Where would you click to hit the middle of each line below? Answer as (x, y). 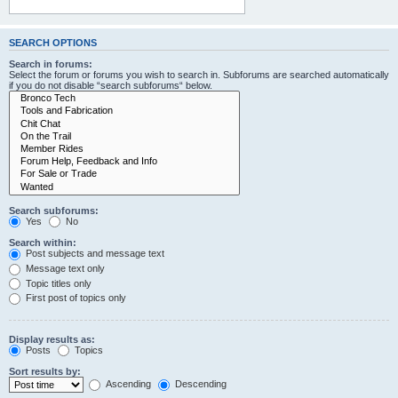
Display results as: (52, 339)
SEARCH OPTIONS (53, 42)
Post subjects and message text (94, 254)
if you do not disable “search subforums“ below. (111, 86)
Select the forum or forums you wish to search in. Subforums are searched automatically (199, 75)
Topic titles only (57, 283)
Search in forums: (51, 64)
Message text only (64, 268)
